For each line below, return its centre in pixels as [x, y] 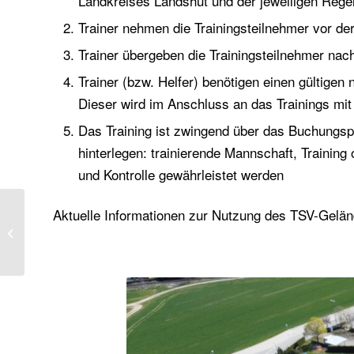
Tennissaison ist [65, 224]
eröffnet [45, 241]
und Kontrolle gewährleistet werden [181, 175]
